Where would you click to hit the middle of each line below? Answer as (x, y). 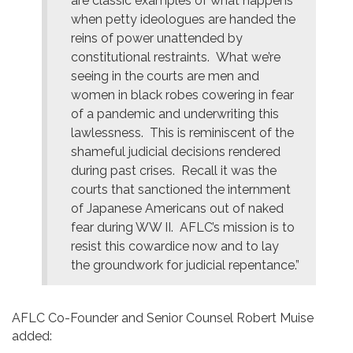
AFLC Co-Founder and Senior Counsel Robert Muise (163, 318)
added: (32, 336)
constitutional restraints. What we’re (176, 57)
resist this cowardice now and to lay (175, 246)
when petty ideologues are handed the (183, 19)
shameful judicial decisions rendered (176, 151)
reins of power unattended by (157, 38)
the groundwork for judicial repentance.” (185, 265)
